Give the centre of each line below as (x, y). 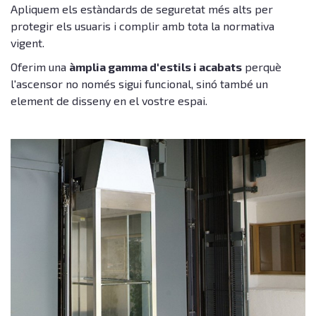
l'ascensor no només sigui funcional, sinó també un (139, 84)
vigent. (28, 43)
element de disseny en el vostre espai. (109, 101)
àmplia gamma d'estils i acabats (156, 67)
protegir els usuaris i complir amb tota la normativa (142, 26)
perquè (262, 67)
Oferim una (40, 67)
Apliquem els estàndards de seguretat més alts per (142, 9)
